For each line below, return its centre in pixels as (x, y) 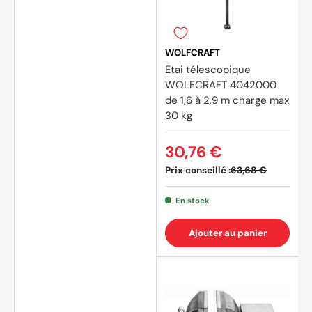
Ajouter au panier (227, 233)
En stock (192, 200)
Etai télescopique (208, 69)
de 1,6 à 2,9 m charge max (227, 100)
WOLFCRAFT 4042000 (221, 85)
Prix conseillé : (198, 170)
